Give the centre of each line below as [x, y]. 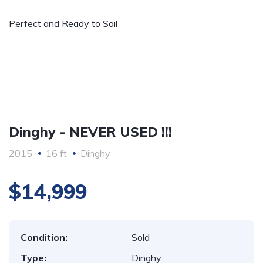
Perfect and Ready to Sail [63, 23]
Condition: [44, 237]
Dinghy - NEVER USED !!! [90, 132]
